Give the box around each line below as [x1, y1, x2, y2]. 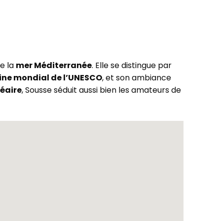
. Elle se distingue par [92, 60, 172, 71]
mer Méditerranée [16, 60, 92, 71]
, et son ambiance [102, 72, 172, 83]
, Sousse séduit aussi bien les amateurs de [22, 84, 182, 96]
